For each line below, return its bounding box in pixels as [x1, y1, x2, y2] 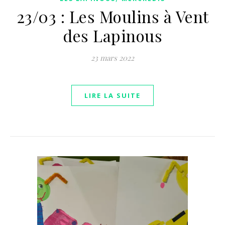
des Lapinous [63, 25, 162, 46]
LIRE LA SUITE [84, 91, 141, 100]
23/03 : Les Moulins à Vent [16, 6, 209, 27]
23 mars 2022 [91, 53, 134, 63]
